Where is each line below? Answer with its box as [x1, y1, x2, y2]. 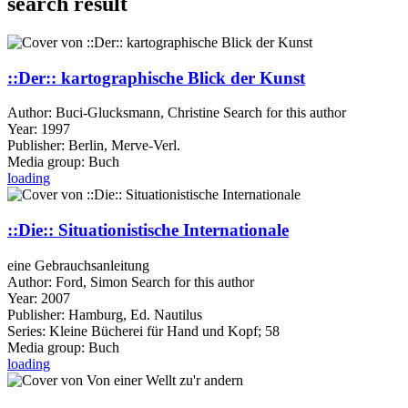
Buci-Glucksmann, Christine [56, 105, 219, 121]
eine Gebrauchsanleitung [7, 257, 149, 273]
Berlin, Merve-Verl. [68, 138, 180, 154]
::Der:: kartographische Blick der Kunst [7, 67, 305, 87]
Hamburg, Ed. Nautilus [68, 306, 202, 322]
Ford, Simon [56, 273, 127, 290]
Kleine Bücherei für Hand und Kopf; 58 [46, 322, 280, 339]
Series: [7, 322, 46, 339]
